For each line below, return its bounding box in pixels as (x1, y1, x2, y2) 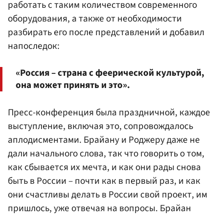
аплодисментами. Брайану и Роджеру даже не (8, 133, 200, 147)
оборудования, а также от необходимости (8, 12, 182, 26)
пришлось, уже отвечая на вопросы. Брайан (8, 201, 191, 216)
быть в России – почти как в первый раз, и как (8, 174, 200, 188)
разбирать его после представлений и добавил (8, 25, 204, 40)
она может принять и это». (16, 78, 130, 92)
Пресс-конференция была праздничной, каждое (8, 106, 210, 120)
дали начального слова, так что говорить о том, (8, 147, 204, 161)
